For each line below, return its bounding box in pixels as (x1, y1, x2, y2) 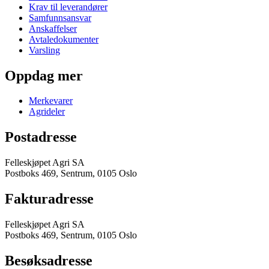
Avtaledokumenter (29, 34, 98, 44)
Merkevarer (29, 95, 73, 106)
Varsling (29, 44, 60, 55)
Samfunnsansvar (29, 12, 91, 23)
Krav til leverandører (29, 1, 107, 12)
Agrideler (29, 106, 65, 117)
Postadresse (5, 129, 77, 145)
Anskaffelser (29, 23, 77, 34)
